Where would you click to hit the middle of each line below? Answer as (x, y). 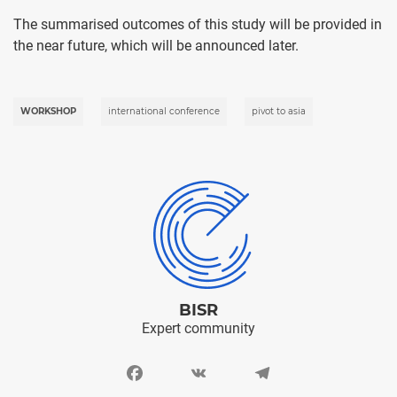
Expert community (198, 328)
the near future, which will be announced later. (156, 45)
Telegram (281, 372)
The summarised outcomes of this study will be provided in (198, 24)
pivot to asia (279, 111)
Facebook (155, 372)
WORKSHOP (48, 111)
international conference (164, 111)
